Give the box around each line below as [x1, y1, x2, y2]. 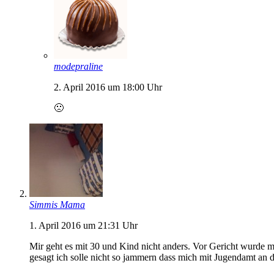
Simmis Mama [29, 199, 85, 210]
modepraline [54, 61, 103, 72]
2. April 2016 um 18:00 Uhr [54, 81, 162, 92]
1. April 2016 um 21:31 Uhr [29, 220, 138, 231]
